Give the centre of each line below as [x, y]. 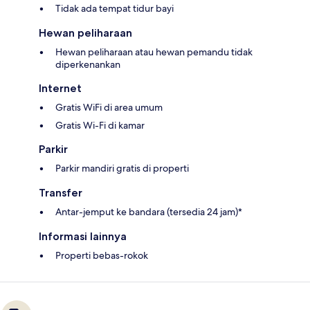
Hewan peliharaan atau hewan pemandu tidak [154, 52]
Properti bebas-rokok [102, 256]
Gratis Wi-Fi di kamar [100, 126]
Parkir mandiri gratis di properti [122, 168]
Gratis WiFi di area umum [109, 108]
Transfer [61, 193]
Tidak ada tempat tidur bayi [115, 9]
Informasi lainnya [83, 237]
